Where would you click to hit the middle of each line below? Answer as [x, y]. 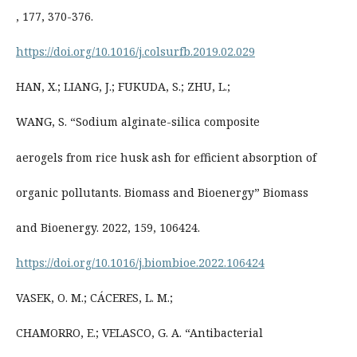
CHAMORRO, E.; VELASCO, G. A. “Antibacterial [139, 332]
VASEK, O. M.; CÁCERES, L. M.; [94, 297]
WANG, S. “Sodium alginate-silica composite [137, 122]
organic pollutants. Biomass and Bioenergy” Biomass [162, 192]
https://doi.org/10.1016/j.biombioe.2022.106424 [140, 262]
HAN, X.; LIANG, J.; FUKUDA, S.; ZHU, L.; [123, 87]
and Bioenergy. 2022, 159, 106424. [108, 227]
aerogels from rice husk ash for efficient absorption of [166, 157]
